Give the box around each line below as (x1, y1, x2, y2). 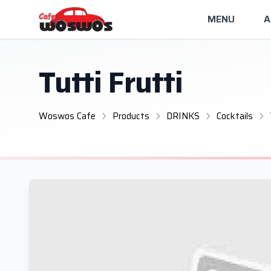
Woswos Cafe (39, 109, 96, 123)
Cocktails (217, 109, 253, 123)
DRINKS (166, 109, 200, 123)
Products (113, 109, 149, 123)
